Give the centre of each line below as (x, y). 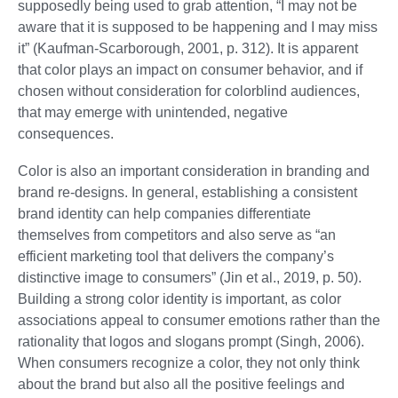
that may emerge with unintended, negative (153, 113)
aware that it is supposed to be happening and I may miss (198, 28)
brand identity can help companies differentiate (164, 214)
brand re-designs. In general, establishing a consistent (187, 193)
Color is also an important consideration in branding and (194, 171)
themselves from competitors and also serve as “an (177, 235)
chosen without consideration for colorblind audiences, (189, 92)
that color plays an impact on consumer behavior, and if (190, 70)
